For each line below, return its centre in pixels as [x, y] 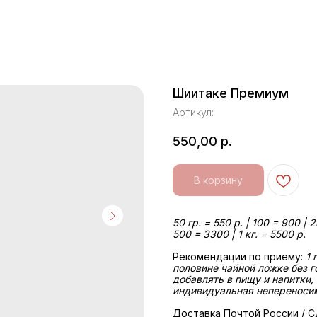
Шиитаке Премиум [231, 93]
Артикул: [193, 112]
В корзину [218, 180]
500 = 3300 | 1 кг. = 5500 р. [239, 234]
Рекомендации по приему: [239, 257]
